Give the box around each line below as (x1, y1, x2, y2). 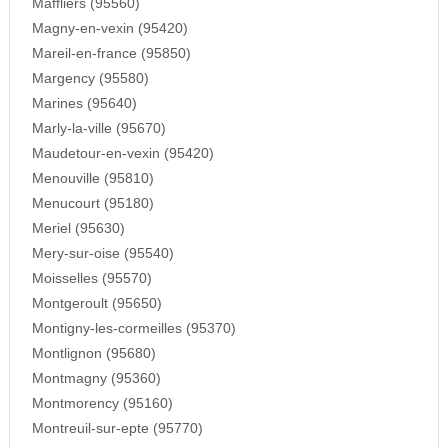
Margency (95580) (31, 71, 149, 87)
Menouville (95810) (31, 171, 154, 187)
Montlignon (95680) (31, 346, 156, 362)
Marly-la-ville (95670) (31, 121, 166, 137)
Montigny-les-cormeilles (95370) (31, 321, 236, 337)
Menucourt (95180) (31, 196, 154, 212)
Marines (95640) (31, 96, 137, 112)
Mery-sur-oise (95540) (31, 246, 174, 262)
